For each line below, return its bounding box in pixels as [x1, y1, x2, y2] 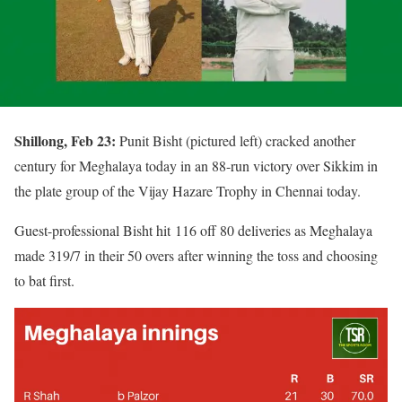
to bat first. [14, 270, 74, 290]
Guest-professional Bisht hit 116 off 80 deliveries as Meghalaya [14, 220, 372, 240]
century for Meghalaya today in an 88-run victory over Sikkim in [14, 155, 378, 175]
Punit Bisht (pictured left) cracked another [116, 130, 355, 150]
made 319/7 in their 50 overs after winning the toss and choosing [14, 245, 378, 265]
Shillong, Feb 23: [14, 129, 116, 151]
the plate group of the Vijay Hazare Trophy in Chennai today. [14, 180, 361, 200]
